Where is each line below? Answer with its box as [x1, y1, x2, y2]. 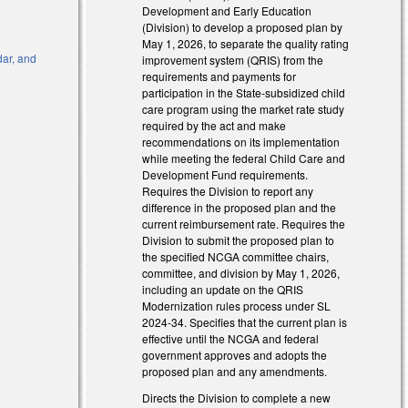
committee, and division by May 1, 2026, [142, 265, 341, 281]
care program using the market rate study [142, 101, 345, 117]
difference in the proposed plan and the [142, 199, 337, 216]
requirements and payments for [142, 68, 297, 85]
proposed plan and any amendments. [142, 363, 328, 380]
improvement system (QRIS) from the [142, 52, 324, 68]
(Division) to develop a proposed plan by [142, 19, 343, 36]
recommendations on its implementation [142, 134, 341, 150]
